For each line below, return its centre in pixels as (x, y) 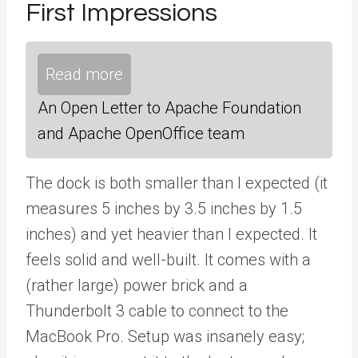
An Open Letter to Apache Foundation (169, 108)
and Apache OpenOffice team (141, 133)
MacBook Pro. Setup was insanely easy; (165, 336)
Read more (84, 74)
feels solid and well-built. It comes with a (168, 260)
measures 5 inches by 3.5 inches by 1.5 (164, 209)
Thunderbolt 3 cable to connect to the (157, 311)
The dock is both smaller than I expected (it (177, 183)
